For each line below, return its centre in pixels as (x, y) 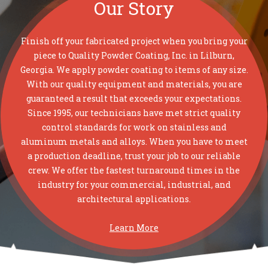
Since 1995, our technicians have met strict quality (134, 112)
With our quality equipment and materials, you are (134, 84)
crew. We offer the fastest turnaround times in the (134, 170)
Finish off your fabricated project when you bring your (134, 41)
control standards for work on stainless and (134, 127)
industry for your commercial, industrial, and (134, 184)
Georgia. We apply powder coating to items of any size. (134, 69)
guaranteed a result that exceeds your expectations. (134, 98)
